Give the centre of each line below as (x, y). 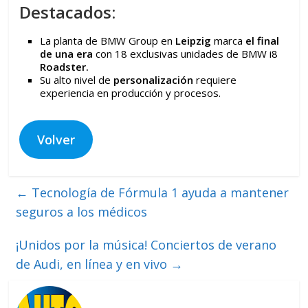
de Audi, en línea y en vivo (93, 264)
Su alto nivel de (77, 79)
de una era (67, 53)
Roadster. (65, 66)
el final (263, 40)
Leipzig (194, 40)
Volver (56, 139)
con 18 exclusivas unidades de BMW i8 (186, 53)
